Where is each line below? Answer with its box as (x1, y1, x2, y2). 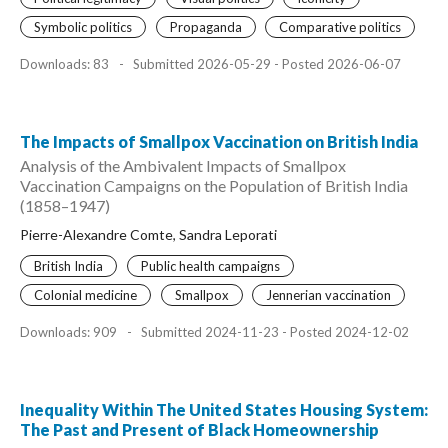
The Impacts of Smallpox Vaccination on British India (20, 132, 418, 151)
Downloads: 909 (20, 324, 120, 340)
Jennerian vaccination (266, 286, 391, 303)
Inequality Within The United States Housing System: (20, 400, 428, 419)
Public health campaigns (140, 258, 280, 274)
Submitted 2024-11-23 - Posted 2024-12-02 (138, 324, 409, 340)
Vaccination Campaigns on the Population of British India (20, 176, 408, 195)
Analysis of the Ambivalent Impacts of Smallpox (20, 156, 346, 175)
